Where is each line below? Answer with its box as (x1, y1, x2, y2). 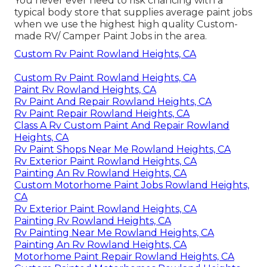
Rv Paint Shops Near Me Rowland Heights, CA (14, 144, 231, 156)
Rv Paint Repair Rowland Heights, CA (14, 108, 190, 120)
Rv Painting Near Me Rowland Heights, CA (14, 227, 214, 239)
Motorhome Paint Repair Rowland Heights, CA (14, 251, 234, 263)
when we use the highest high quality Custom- (14, 18, 238, 30)
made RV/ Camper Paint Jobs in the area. (14, 30, 207, 42)
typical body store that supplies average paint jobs (14, 7, 252, 18)
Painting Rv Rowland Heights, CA (14, 215, 171, 227)
